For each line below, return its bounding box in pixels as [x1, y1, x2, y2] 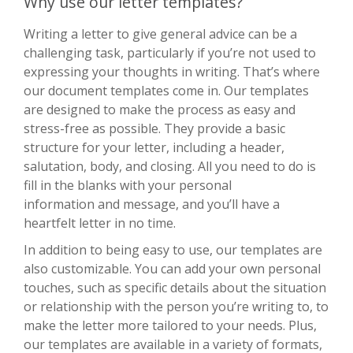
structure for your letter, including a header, [24, 138, 284, 156]
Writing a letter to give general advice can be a [24, 24, 297, 43]
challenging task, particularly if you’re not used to [24, 43, 316, 61]
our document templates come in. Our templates [24, 81, 309, 99]
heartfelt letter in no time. [24, 214, 176, 232]
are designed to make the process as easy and [24, 100, 295, 118]
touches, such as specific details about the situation [24, 278, 326, 296]
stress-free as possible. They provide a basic [24, 119, 285, 137]
